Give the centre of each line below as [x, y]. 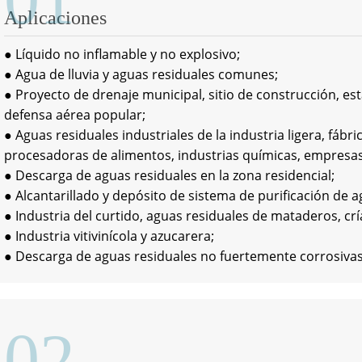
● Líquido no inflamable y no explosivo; [122, 54]
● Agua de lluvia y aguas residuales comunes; [141, 74]
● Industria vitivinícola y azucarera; [109, 236]
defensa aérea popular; [75, 115]
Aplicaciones [55, 18]
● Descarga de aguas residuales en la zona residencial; [169, 175]
